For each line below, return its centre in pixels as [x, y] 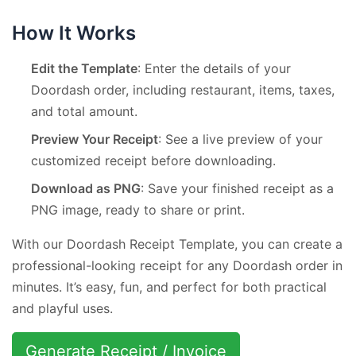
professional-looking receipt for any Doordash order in [177, 265]
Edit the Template [84, 68]
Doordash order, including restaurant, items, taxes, [183, 89]
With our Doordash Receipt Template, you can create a [177, 244]
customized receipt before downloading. [153, 160]
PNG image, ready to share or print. [138, 209]
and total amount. [84, 111]
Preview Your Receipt [95, 139]
